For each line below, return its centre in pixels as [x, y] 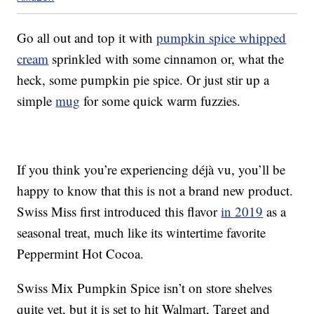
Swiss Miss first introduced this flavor [119, 212]
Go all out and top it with [87, 38]
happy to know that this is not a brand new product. [155, 191]
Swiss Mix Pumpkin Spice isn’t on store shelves [145, 288]
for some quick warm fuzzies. [161, 101]
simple [36, 101]
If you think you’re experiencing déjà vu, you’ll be [151, 170]
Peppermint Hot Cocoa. [81, 254]
